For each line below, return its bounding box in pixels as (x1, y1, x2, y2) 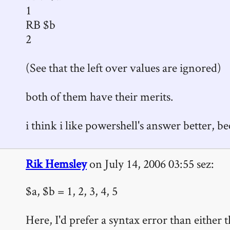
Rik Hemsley (26, 155, 87, 171)
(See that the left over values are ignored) (26, 60, 221, 76)
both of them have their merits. (26, 88, 173, 105)
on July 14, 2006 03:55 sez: (87, 155, 214, 171)
